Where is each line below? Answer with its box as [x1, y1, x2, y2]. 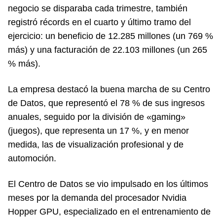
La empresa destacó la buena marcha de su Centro [8, 84, 210, 94]
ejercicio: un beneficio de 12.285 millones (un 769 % [8, 31, 213, 41]
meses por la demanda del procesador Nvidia [8, 192, 186, 203]
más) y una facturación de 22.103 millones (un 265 [8, 44, 207, 55]
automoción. [8, 153, 56, 163]
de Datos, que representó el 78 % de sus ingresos [8, 98, 205, 108]
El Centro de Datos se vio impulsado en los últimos [8, 179, 208, 189]
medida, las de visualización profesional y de [8, 139, 184, 149]
